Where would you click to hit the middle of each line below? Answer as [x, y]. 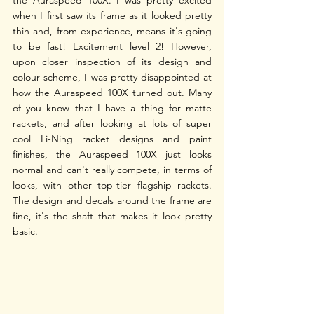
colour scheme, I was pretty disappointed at [112, 77]
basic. [27, 232]
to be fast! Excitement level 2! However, [112, 47]
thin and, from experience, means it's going [112, 31]
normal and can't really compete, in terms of [112, 170]
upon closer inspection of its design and [112, 62]
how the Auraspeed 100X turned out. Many [112, 93]
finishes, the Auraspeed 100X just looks [112, 155]
